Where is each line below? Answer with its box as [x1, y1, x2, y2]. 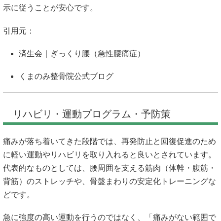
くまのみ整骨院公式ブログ [19, 72, 113, 80]
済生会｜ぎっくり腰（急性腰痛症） [19, 49, 145, 58]
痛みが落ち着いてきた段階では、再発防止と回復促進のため [3, 137, 216, 146]
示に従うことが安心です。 [3, 3, 98, 12]
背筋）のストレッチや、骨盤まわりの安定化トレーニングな [3, 177, 216, 186]
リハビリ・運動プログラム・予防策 [13, 109, 171, 120]
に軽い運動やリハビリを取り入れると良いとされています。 [3, 150, 216, 159]
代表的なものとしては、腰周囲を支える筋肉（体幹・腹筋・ [3, 164, 216, 173]
